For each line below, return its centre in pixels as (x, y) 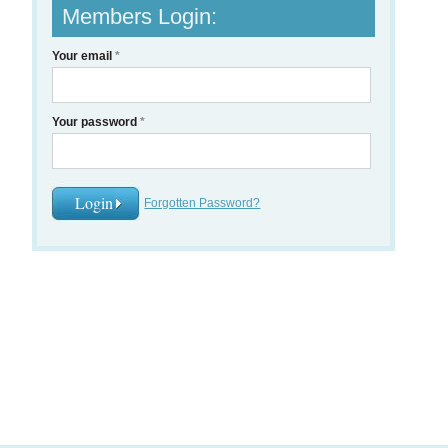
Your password (96, 122)
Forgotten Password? (202, 203)
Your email (84, 56)
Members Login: (140, 16)
